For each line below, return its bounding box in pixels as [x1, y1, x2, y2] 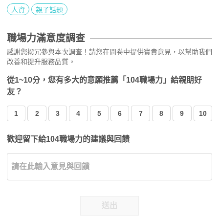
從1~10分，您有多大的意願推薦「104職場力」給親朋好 [7, 75, 202, 84]
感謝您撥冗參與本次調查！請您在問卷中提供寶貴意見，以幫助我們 [7, 47, 212, 56]
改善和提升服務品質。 [7, 57, 75, 66]
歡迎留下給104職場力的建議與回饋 [7, 134, 130, 143]
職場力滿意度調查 [7, 32, 85, 44]
